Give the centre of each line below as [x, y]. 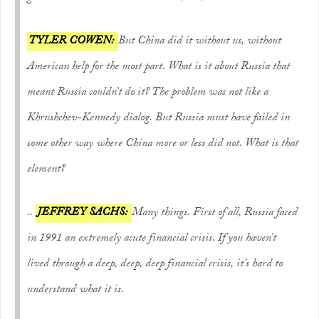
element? [46, 170]
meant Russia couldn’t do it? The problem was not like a [148, 93]
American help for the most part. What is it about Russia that [158, 67]
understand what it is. [75, 290]
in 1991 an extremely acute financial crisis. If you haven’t [152, 239]
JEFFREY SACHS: [84, 213]
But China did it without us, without [200, 42]
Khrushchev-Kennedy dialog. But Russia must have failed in [158, 119]
